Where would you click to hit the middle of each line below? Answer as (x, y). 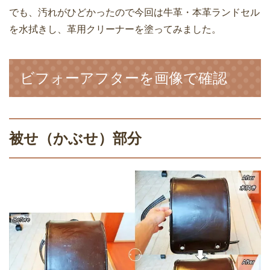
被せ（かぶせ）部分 (75, 139)
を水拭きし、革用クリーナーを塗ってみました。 (115, 30)
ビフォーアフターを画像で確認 (124, 78)
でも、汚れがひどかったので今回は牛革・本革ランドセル (134, 13)
